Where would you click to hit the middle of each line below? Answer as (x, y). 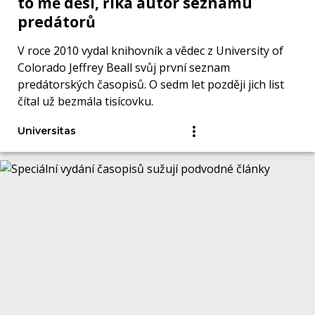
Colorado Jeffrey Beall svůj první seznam (124, 68)
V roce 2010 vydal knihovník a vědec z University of (150, 51)
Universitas (47, 131)
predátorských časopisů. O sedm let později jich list (151, 85)
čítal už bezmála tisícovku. (85, 102)
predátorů (57, 22)
